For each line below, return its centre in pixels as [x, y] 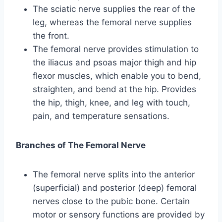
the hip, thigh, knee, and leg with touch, [111, 102]
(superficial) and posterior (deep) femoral [115, 188]
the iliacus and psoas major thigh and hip [114, 62]
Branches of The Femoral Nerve [81, 145]
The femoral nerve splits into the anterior [114, 174]
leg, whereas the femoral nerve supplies [112, 22]
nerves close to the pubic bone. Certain [111, 201]
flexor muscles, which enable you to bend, [117, 76]
